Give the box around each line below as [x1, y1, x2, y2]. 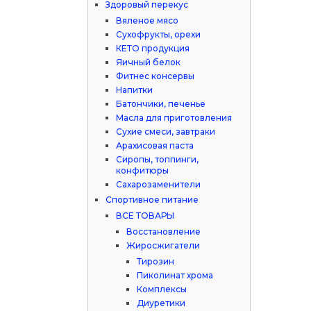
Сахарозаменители [116, 179, 201, 190]
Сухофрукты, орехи [116, 29, 201, 40]
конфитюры [116, 165, 169, 176]
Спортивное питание [106, 194, 199, 205]
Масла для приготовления [116, 112, 233, 124]
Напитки [116, 85, 153, 96]
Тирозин [137, 256, 175, 267]
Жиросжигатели [126, 240, 201, 251]
